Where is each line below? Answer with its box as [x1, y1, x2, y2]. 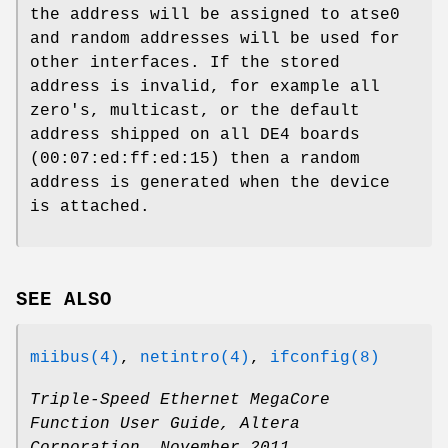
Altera [240, 414, 300, 433]
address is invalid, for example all [30, 78, 380, 97]
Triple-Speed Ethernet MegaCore [30, 390, 330, 409]
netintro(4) [140, 348, 250, 367]
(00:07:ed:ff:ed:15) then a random [30, 150, 360, 169]
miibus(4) [30, 348, 120, 367]
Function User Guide [30, 414, 220, 433]
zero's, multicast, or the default [30, 102, 360, 121]
